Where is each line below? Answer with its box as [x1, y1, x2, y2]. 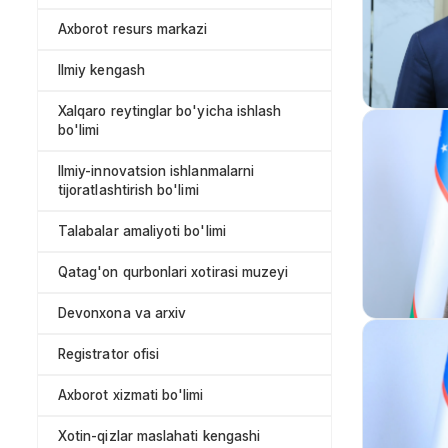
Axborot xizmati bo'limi [58, 387, 204, 404]
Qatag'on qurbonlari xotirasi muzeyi [58, 264, 289, 281]
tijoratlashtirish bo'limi [58, 182, 199, 199]
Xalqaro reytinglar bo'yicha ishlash [58, 103, 282, 120]
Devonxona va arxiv [58, 305, 187, 322]
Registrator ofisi [58, 346, 160, 363]
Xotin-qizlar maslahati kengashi [58, 428, 261, 445]
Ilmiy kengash [58, 62, 145, 79]
